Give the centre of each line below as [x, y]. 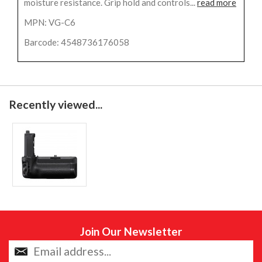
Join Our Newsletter [131, 231]
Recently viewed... [56, 104]
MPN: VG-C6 [50, 22]
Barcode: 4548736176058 [77, 42]
